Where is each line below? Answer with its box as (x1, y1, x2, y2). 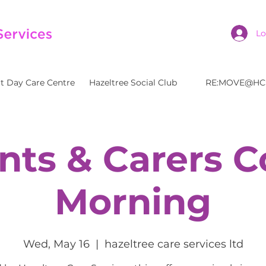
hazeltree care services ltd (104, 237, 243, 251)
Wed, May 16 (23, 237, 90, 251)
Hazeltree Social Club (89, 77, 177, 88)
